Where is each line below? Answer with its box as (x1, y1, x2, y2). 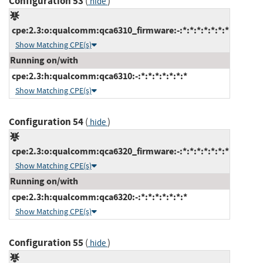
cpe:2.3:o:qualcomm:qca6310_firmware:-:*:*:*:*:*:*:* (10, 23, 229, 36)
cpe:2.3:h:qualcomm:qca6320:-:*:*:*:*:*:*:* (10, 190, 187, 203)
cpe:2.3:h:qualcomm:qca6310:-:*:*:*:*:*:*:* (10, 69, 187, 82)
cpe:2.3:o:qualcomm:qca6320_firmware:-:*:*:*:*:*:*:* (10, 144, 229, 157)
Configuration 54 (9, 114, 83, 129)
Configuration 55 (9, 235, 83, 249)
